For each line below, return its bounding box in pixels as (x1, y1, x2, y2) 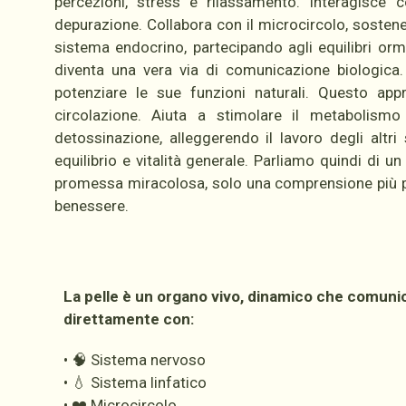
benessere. (53, 197, 129, 216)
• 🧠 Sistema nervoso (63, 351, 206, 370)
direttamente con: (63, 310, 194, 329)
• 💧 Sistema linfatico (63, 373, 207, 392)
